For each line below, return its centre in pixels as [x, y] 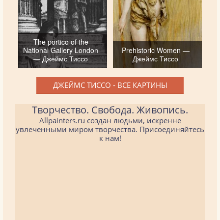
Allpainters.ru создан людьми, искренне [110, 120]
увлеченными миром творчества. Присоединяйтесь [110, 129]
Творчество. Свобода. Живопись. [110, 110]
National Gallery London [61, 50]
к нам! [110, 138]
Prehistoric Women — [155, 50]
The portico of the [61, 41]
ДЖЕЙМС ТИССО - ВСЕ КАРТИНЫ [110, 85]
